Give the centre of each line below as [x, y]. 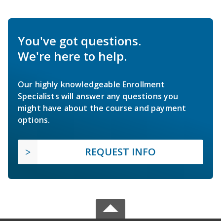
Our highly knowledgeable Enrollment [92, 84]
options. [34, 120]
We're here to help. [72, 56]
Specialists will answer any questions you [98, 96]
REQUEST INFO [120, 151]
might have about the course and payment [102, 108]
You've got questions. [79, 40]
